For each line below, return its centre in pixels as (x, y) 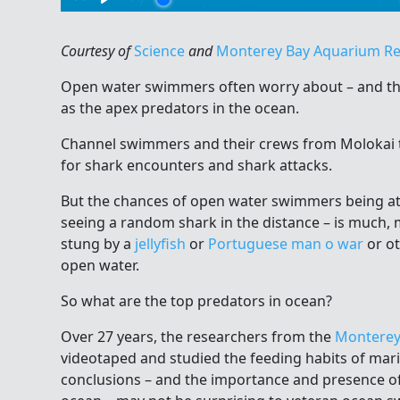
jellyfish (160, 243)
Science (159, 50)
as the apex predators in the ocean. (180, 108)
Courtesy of (97, 50)
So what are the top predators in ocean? (196, 300)
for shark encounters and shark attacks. (196, 165)
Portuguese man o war (286, 243)
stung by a (98, 243)
